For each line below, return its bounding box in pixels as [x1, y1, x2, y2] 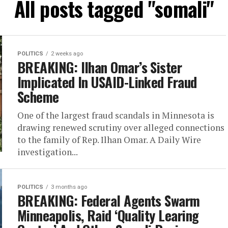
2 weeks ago [51, 50, 83, 58]
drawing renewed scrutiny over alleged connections [17, 122, 224, 134]
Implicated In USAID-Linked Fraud [17, 72, 197, 93]
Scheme [17, 87, 59, 107]
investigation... [17, 146, 78, 158]
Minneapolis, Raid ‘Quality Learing [17, 205, 199, 226]
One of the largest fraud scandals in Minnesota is [17, 109, 214, 122]
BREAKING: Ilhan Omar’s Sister [17, 57, 182, 78]
